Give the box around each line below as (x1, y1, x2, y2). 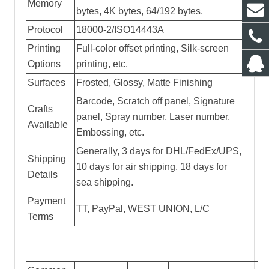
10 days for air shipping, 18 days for (76, 162, 227, 172)
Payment (28, 196, 65, 207)
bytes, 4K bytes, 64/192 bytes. (76, 6, 203, 17)
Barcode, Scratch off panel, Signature (76, 96, 235, 107)
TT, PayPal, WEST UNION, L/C (76, 204, 210, 214)
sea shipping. (76, 177, 133, 188)
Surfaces (28, 77, 65, 88)
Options (28, 59, 61, 70)
